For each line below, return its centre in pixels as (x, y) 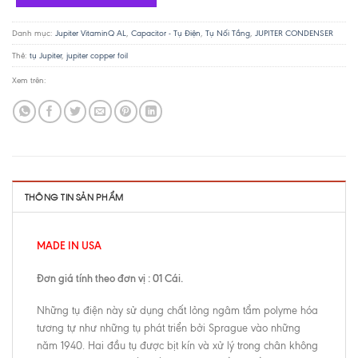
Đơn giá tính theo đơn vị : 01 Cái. (110, 278)
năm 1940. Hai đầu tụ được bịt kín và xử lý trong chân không (177, 346)
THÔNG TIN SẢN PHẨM (74, 197)
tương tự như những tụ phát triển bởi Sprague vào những (169, 328)
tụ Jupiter (46, 55)
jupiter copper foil (97, 55)
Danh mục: (34, 33)
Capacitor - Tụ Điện (166, 33)
